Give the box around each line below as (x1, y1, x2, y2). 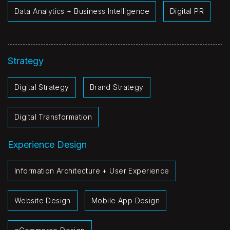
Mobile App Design (91, 196, 160, 205)
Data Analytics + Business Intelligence (14, 7, 149, 15)
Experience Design (8, 139, 87, 150)
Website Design (14, 196, 71, 205)
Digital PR (169, 7, 204, 15)
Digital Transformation (14, 112, 92, 121)
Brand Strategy (89, 83, 144, 91)
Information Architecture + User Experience (14, 166, 169, 175)
